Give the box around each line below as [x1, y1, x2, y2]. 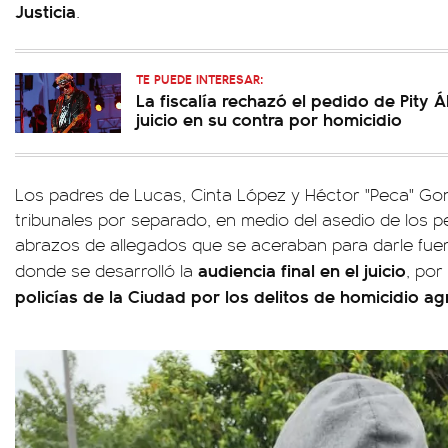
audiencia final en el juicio [193, 257, 406, 283]
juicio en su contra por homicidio [136, 106, 402, 132]
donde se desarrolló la [15, 258, 193, 283]
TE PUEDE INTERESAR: [136, 69, 263, 89]
